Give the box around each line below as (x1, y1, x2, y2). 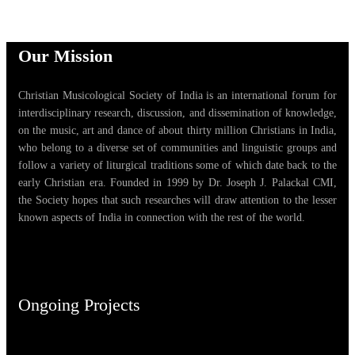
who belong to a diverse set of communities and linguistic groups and (18, 142, 337, 154)
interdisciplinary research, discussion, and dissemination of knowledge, (18, 107, 337, 119)
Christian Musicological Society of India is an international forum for (18, 90, 337, 101)
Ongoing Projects (18, 295, 140, 315)
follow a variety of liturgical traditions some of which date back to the (18, 159, 337, 171)
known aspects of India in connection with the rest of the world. (18, 212, 305, 223)
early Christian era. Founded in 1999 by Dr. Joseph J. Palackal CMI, (18, 177, 337, 189)
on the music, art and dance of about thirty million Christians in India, (18, 124, 337, 136)
